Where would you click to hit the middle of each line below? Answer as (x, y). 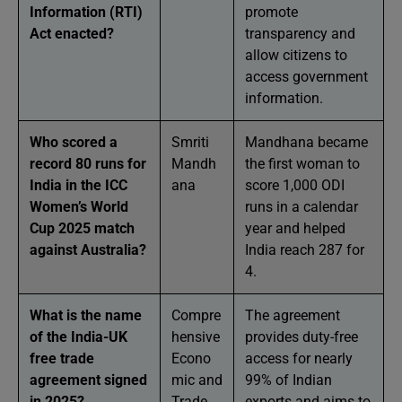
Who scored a (74, 142)
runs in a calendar (301, 207)
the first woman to (302, 164)
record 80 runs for (88, 164)
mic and (197, 380)
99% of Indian (288, 380)
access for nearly (299, 358)
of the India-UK (79, 337)
